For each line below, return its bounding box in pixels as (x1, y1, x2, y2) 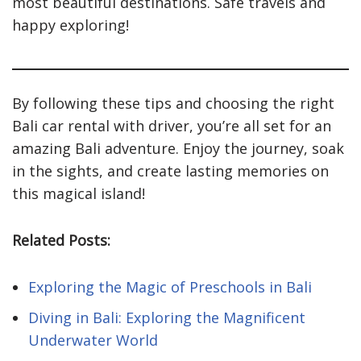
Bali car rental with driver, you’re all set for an (12, 115, 331, 135)
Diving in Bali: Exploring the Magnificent (28, 307, 305, 327)
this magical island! (12, 183, 145, 203)
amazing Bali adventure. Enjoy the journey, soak (12, 138, 344, 158)
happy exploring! (12, 15, 129, 35)
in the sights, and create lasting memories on (12, 160, 329, 180)
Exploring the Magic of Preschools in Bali (28, 276, 312, 297)
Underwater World (28, 330, 158, 350)
